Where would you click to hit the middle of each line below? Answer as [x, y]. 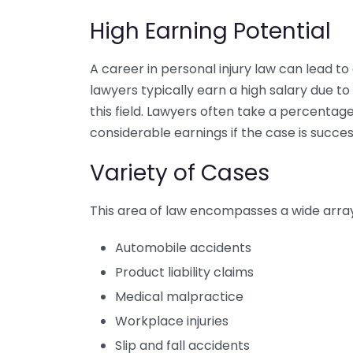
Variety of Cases [180, 173]
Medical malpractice [179, 297]
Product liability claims [184, 272]
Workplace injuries [172, 321]
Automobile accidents [183, 248]
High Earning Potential [210, 31]
